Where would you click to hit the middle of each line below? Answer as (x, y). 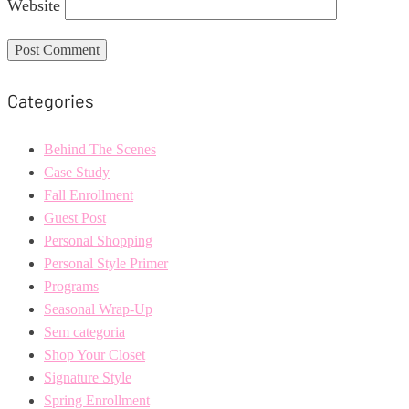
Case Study (77, 173)
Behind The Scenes (100, 150)
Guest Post (75, 218)
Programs (71, 287)
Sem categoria (84, 332)
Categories (51, 100)
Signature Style (88, 378)
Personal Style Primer (106, 264)
